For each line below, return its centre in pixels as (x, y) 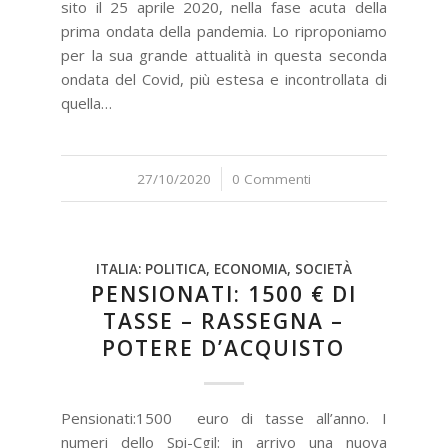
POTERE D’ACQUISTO (224, 348)
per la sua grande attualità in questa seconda (224, 55)
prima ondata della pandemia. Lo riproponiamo (224, 31)
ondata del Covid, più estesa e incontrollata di (224, 79)
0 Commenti (271, 179)
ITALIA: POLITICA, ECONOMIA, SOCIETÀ (223, 269)
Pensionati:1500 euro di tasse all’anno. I (224, 418)
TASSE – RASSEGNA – (224, 321)
